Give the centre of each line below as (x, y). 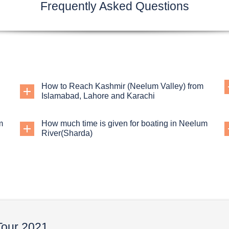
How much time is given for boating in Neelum (124, 123)
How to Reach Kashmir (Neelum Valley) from (122, 86)
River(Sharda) (67, 133)
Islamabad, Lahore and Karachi (98, 96)
